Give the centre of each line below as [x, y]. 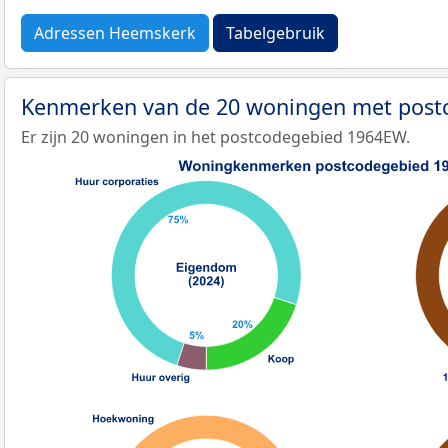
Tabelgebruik [275, 32]
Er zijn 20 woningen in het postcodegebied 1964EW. [215, 136]
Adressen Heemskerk [115, 32]
